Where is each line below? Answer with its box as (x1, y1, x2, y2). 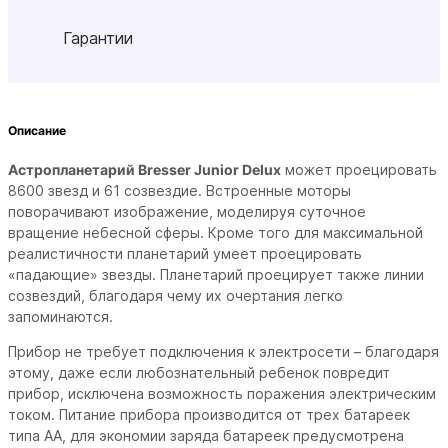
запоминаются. (8, 308, 113, 326)
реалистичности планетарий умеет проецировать (8, 245, 362, 263)
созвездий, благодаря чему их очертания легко (8, 287, 343, 305)
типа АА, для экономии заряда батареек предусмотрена (8, 427, 404, 445)
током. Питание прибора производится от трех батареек (8, 406, 410, 424)
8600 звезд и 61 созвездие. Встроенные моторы (8, 182, 351, 200)
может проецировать (281, 161, 437, 179)
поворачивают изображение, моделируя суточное (8, 203, 366, 221)
